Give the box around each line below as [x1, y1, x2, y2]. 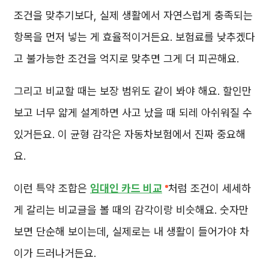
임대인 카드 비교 [90, 182, 162, 195]
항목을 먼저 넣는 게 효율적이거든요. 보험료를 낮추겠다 [14, 31, 255, 44]
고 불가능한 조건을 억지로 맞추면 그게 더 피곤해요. [14, 52, 239, 65]
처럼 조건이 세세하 [168, 182, 251, 195]
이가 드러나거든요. [14, 247, 96, 260]
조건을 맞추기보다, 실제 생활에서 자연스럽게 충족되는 [14, 9, 253, 22]
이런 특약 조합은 [14, 182, 90, 195]
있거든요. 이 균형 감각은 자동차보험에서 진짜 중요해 [14, 128, 246, 141]
